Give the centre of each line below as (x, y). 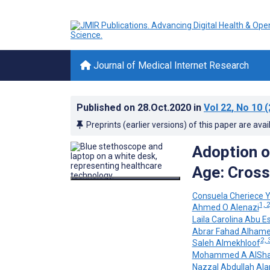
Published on (107, 108)
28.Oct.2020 (165, 108)
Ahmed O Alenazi (225, 208)
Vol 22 (218, 108)
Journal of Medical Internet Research (170, 65)
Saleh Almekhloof (226, 243)
